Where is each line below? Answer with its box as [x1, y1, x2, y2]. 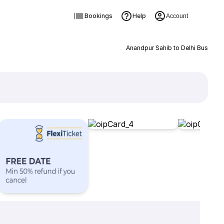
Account [165, 12, 188, 19]
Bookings [84, 12, 112, 19]
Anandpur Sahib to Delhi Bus [125, 44, 208, 51]
